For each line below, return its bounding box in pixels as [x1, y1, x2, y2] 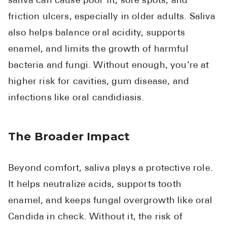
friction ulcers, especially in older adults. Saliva [8, 12, 216, 22]
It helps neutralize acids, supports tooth [8, 180, 181, 190]
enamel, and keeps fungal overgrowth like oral [8, 196, 213, 206]
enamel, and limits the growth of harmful [8, 45, 188, 55]
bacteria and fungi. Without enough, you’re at [8, 61, 209, 71]
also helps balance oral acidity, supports [8, 28, 185, 39]
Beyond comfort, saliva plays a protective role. [8, 164, 213, 174]
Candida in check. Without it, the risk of [8, 212, 182, 222]
